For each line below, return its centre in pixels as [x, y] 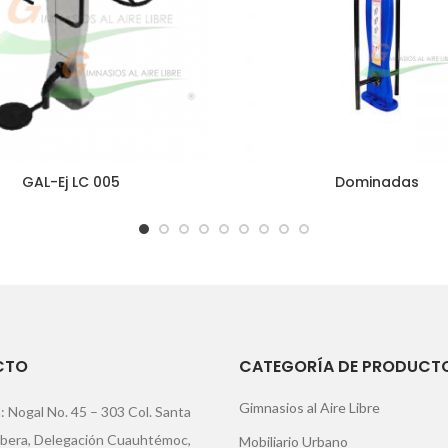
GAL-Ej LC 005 [71, 181]
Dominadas [376, 181]
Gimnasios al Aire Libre [309, 407]
